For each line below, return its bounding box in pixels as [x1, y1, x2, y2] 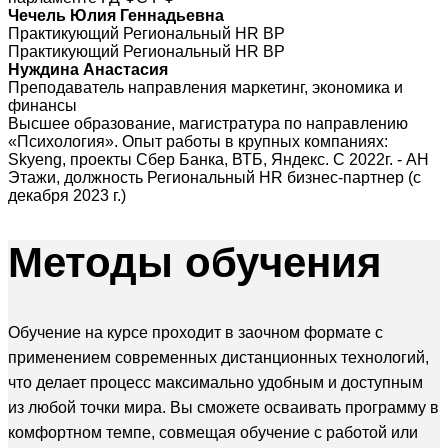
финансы [8, 97, 77, 115]
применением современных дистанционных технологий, [8, 348, 429, 366]
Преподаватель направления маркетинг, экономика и [8, 79, 403, 97]
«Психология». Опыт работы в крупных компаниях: [8, 133, 388, 151]
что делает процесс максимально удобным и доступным [8, 373, 423, 391]
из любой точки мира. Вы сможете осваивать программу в [8, 398, 439, 416]
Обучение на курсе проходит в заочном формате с [8, 323, 383, 341]
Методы [8, 239, 185, 287]
